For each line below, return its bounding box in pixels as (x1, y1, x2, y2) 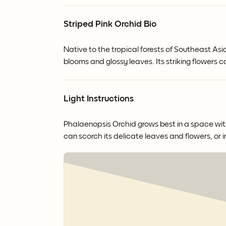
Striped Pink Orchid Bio (64, 20, 156, 29)
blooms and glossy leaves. (64, 58, 156, 66)
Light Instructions (64, 94, 134, 104)
